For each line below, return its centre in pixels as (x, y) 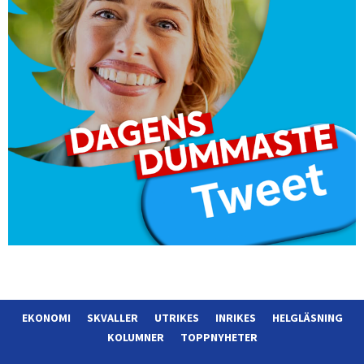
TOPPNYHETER (219, 337)
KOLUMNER (135, 337)
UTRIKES (176, 317)
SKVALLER (112, 317)
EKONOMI (46, 317)
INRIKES (235, 317)
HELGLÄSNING (307, 317)
